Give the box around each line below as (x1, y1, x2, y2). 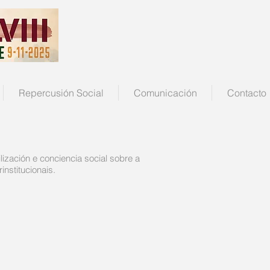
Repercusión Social (18, 87, 104, 99)
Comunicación (133, 87, 197, 99)
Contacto (227, 87, 266, 99)
